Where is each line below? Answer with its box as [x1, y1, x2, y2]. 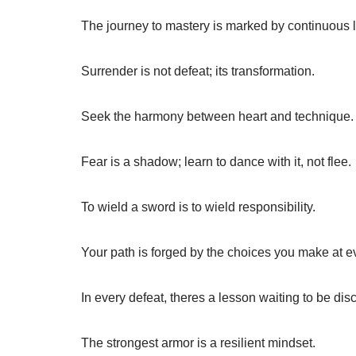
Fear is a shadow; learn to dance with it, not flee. [81, 155, 351, 168]
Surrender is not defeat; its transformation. [81, 64, 315, 78]
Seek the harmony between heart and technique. [81, 110, 354, 123]
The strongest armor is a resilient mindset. [81, 336, 315, 350]
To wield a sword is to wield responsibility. [81, 200, 315, 214]
